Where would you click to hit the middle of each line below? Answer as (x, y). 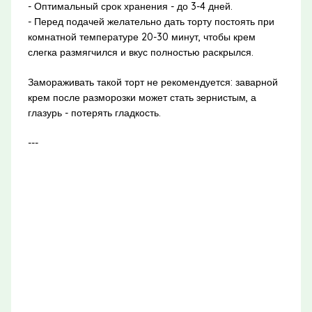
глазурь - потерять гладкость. (94, 112)
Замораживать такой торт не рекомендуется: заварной (153, 82)
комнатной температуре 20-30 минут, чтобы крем (141, 37)
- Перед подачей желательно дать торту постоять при (151, 21)
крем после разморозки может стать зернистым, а (142, 97)
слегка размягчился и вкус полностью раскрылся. (140, 52)
